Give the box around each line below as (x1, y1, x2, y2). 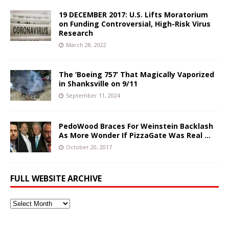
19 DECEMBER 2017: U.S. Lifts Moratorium (59, 9, 208, 19)
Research (59, 28, 93, 38)
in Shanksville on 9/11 (59, 78, 138, 88)
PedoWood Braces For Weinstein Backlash (59, 121, 213, 131)
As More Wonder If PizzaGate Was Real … (59, 130, 211, 140)
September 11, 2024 (66, 91, 120, 99)
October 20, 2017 (66, 143, 112, 151)
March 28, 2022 (66, 40, 106, 49)
